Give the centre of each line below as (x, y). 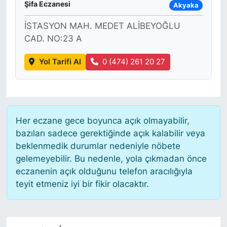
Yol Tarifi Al (60, 62)
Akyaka (186, 5)
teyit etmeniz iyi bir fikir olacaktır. (82, 184)
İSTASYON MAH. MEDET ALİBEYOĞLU (102, 26)
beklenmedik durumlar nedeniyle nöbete (98, 146)
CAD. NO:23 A (53, 39)
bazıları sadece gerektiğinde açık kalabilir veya (110, 133)
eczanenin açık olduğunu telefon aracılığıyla (104, 171)
